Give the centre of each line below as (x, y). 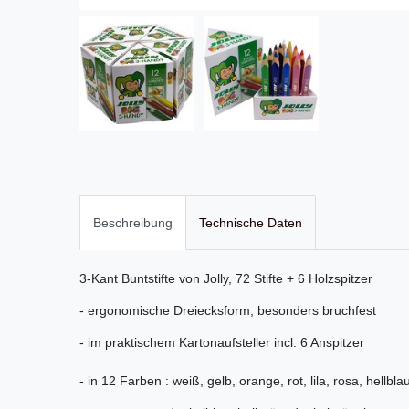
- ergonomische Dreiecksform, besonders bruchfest (228, 310)
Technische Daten (251, 222)
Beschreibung (133, 222)
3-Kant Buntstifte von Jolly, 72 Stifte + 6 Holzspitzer (226, 278)
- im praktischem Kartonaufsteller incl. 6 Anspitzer (222, 342)
